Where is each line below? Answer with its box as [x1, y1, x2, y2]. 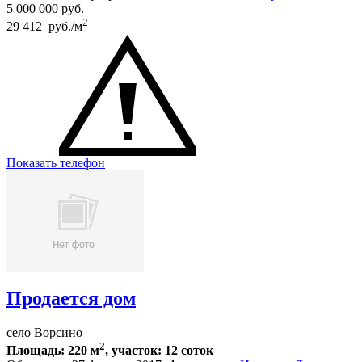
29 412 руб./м [6, 19, 82, 34]
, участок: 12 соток [105, 343, 213, 357]
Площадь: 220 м [6, 343, 99, 357]
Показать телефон [6, 155, 105, 170]
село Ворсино [6, 325, 82, 339]
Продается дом [6, 287, 136, 309]
